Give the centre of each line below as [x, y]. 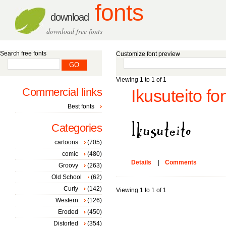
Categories [77, 128]
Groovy [68, 165]
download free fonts [74, 31]
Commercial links [62, 92]
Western [67, 200]
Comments [181, 162]
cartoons [66, 142]
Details [141, 162]
